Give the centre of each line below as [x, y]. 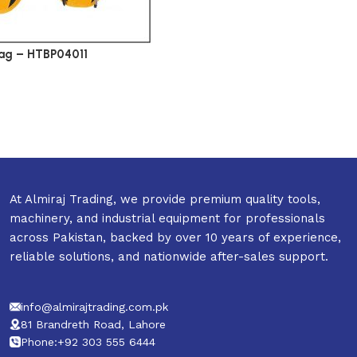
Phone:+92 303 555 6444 [88, 342]
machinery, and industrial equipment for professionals [167, 218]
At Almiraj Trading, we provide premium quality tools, [165, 199]
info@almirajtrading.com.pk [94, 307]
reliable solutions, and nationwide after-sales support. [169, 257]
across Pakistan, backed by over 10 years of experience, [175, 237]
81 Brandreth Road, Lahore [93, 324]
